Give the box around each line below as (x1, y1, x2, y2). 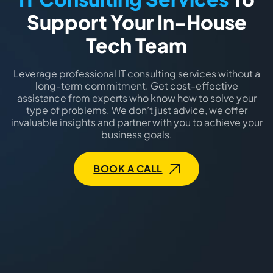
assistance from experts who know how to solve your (16, 91, 257, 104)
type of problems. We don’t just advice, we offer (26, 103, 247, 116)
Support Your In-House (26, 9, 247, 34)
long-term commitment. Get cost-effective (35, 79, 238, 92)
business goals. (101, 127, 172, 141)
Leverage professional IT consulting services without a (13, 66, 260, 80)
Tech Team (86, 32, 187, 57)
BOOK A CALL (93, 161, 163, 175)
